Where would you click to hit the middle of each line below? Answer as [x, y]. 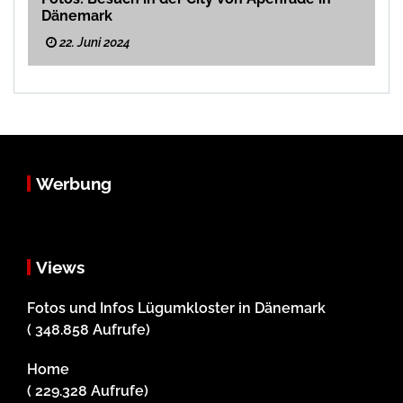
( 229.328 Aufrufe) [88, 391]
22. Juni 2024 [94, 43]
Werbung [74, 184]
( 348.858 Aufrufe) [89, 330]
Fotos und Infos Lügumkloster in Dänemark [176, 309]
